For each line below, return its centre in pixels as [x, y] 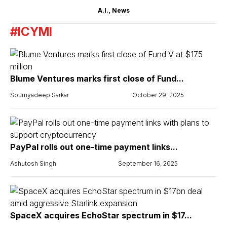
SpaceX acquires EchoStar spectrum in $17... [101, 215]
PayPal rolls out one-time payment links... [94, 147]
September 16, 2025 [148, 163]
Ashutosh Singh [33, 163]
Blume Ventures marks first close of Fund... [97, 79]
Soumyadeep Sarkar [40, 95]
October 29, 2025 [158, 95]
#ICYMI [31, 32]
